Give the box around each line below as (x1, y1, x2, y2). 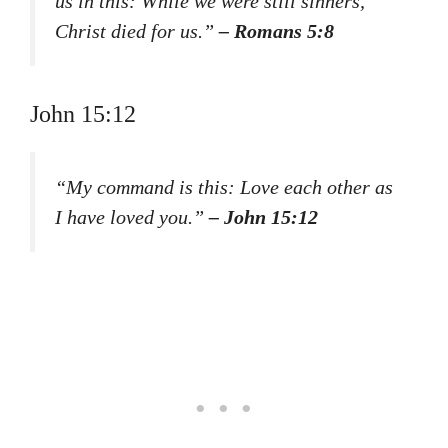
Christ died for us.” (55, 19, 219, 42)
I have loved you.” (55, 206, 209, 229)
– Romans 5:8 (219, 19, 334, 42)
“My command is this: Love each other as (55, 176, 393, 199)
